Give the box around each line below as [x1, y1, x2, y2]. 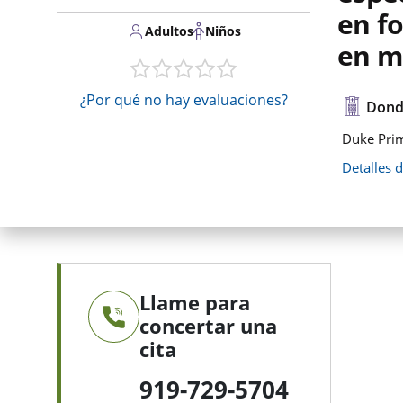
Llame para [139, 289, 250, 316]
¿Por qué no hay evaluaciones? [79, 90, 288, 110]
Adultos [144, 22, 193, 40]
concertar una [139, 312, 277, 339]
